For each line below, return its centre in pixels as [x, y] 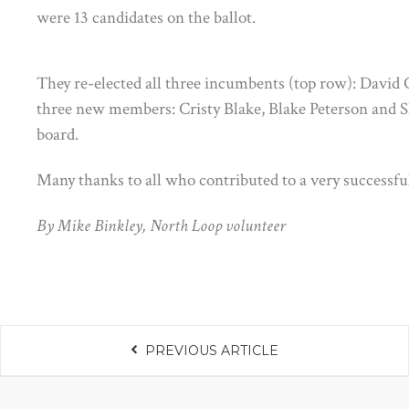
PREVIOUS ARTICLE [212, 350]
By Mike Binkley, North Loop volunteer [161, 225]
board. [58, 134]
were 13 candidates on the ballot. [146, 17]
